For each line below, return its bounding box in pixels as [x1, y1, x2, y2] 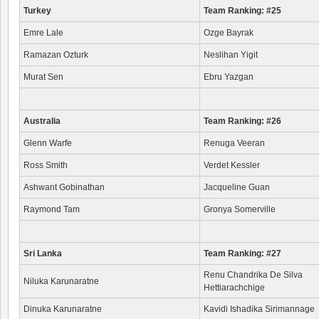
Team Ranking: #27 [204, 249, 281, 258]
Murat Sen [23, 72, 63, 82]
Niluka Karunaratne [23, 276, 99, 286]
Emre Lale [23, 28, 63, 38]
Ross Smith [23, 160, 68, 170]
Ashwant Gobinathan [23, 182, 105, 192]
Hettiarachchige [204, 283, 265, 293]
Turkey [23, 6, 51, 16]
